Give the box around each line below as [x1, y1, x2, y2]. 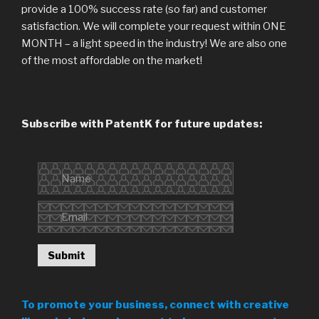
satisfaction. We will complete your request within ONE [21, 19, 286, 33]
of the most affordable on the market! [21, 53, 202, 67]
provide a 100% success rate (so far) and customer [21, 2, 267, 16]
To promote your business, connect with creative [21, 298, 289, 311]
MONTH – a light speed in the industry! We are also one [21, 36, 287, 50]
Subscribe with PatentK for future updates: [21, 117, 262, 131]
